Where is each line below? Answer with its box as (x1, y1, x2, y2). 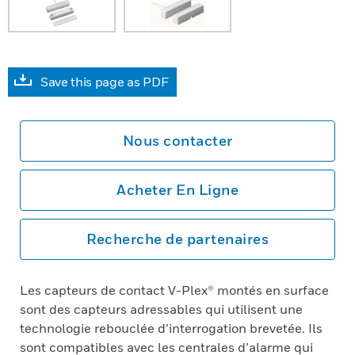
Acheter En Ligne (116, 181, 239, 198)
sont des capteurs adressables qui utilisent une (20, 301, 303, 317)
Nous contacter (122, 132, 233, 149)
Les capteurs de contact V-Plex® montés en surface (20, 282, 329, 298)
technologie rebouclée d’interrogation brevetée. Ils (20, 320, 323, 336)
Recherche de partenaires (86, 231, 269, 247)
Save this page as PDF (40, 74, 169, 90)
